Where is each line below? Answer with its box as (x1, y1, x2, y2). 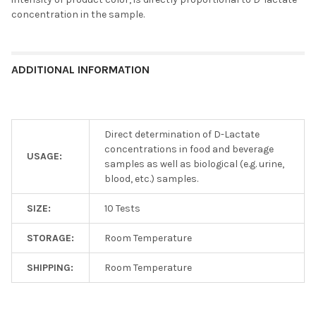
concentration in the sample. (11, 8, 145, 20)
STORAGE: (27, 231, 74, 244)
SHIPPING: (27, 261, 73, 274)
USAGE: (27, 150, 62, 162)
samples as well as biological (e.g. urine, (104, 157, 284, 170)
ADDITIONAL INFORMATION (11, 62, 150, 76)
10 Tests (104, 202, 140, 214)
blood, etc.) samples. (104, 172, 198, 185)
